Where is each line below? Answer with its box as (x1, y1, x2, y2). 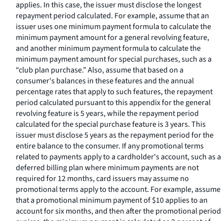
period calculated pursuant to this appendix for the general (16, 97, 211, 108)
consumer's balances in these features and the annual (16, 75, 194, 86)
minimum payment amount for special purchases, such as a (16, 54, 212, 65)
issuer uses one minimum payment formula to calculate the (16, 21, 211, 32)
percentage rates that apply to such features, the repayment (16, 86, 213, 97)
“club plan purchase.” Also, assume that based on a (16, 65, 184, 75)
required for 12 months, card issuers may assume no (16, 173, 189, 184)
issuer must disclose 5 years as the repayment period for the (16, 130, 214, 141)
